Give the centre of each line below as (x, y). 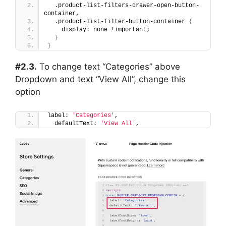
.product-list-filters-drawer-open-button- (123, 5)
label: (60, 116)
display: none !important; (99, 30)
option (28, 92)
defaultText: (74, 124)
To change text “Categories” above (108, 66)
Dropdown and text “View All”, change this (100, 79)
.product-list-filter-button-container (118, 21)
